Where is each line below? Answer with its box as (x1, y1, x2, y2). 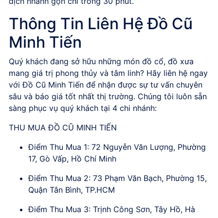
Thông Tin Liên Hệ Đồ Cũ (9, 14, 193, 33)
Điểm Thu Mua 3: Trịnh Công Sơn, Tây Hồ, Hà (28, 204, 195, 214)
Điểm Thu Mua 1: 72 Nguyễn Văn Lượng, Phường (28, 142, 206, 152)
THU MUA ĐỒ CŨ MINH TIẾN (9, 122, 117, 132)
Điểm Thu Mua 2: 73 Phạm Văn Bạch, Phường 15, (28, 173, 207, 183)
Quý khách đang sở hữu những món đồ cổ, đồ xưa (9, 56, 194, 66)
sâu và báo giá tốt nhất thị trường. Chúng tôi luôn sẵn (9, 91, 207, 101)
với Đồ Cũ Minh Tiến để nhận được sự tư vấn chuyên (9, 79, 202, 90)
